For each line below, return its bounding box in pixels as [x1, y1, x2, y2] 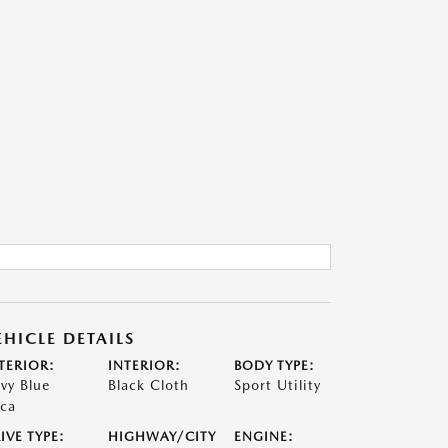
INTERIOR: [107, 358, 181, 373]
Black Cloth [107, 377, 189, 393]
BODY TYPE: [234, 358, 316, 373]
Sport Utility [234, 377, 322, 393]
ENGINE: [234, 429, 295, 444]
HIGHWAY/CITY [107, 429, 216, 444]
